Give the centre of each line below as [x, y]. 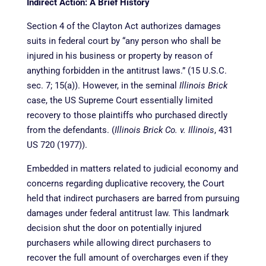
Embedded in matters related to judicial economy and [132, 168]
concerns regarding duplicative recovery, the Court [125, 183]
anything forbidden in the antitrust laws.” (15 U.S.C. [126, 70]
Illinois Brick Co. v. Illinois [164, 130]
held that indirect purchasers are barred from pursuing [133, 198]
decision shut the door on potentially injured [114, 228]
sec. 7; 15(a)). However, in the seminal [103, 85]
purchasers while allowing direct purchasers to [119, 243]
